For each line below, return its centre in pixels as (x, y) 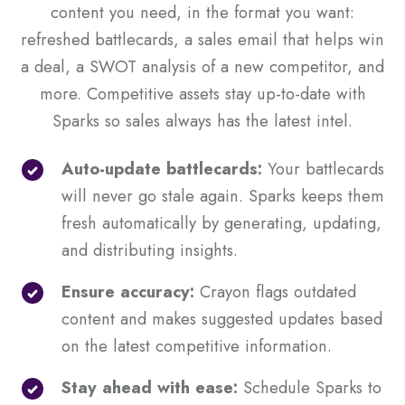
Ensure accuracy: (128, 291)
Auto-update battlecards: (162, 168)
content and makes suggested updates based (222, 318)
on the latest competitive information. (199, 345)
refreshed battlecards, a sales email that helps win (202, 40)
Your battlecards (323, 168)
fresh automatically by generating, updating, (221, 222)
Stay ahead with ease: (150, 387)
